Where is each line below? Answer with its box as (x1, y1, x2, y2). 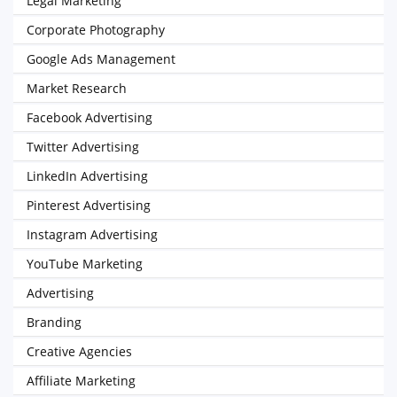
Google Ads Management (27, 51, 175, 67)
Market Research (27, 80, 127, 97)
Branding (27, 314, 82, 331)
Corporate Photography (27, 21, 165, 38)
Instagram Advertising (27, 226, 158, 243)
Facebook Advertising (27, 109, 152, 126)
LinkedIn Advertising (27, 167, 148, 184)
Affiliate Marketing (27, 372, 136, 389)
